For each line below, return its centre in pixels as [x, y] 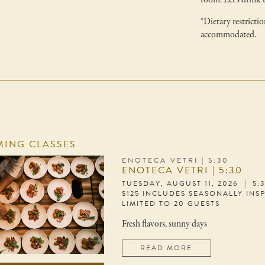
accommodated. [228, 35]
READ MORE [167, 248]
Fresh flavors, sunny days [164, 224]
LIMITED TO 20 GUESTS [171, 203]
